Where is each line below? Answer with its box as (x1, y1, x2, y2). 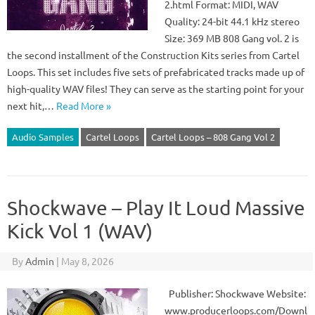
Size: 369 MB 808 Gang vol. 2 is (165, 32, 299, 44)
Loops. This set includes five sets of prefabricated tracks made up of (7, 65, 304, 78)
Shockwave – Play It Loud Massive (7, 196, 305, 219)
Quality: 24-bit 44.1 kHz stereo (165, 15, 300, 27)
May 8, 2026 (60, 255, 114, 267)
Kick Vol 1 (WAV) (7, 219, 153, 243)
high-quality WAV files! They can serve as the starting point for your (7, 82, 304, 95)
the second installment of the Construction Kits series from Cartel (7, 49, 300, 61)
